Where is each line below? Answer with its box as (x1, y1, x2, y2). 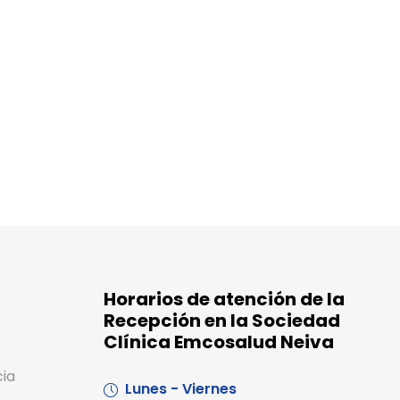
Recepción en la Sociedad (104, 308, 340, 334)
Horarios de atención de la (104, 287, 345, 312)
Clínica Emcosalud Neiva (104, 329, 334, 355)
